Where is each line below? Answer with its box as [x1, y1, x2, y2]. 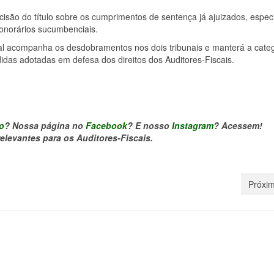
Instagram [172, 119, 213, 131]
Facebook [86, 119, 127, 131]
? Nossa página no [4, 119, 86, 131]
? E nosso [127, 119, 172, 131]
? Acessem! [213, 119, 262, 131]
